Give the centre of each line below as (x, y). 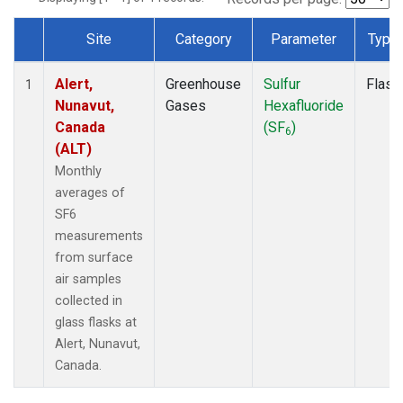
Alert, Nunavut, (98, 344)
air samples (88, 279)
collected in (89, 300)
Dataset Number (79, 59)
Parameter (304, 39)
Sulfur (282, 84)
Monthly (78, 171)
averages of (90, 193)
